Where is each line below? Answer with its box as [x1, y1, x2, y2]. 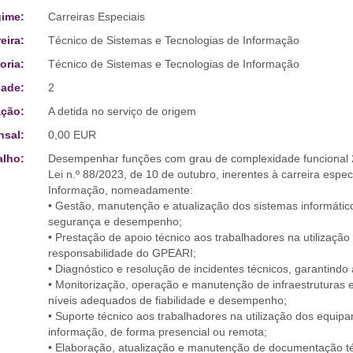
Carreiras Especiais [47, 10, 145, 23]
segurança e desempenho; [47, 215, 182, 228]
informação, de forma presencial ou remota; [47, 325, 267, 338]
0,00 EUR [47, 128, 96, 141]
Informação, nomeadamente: [47, 184, 193, 196]
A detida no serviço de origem [47, 105, 196, 117]
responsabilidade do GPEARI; [47, 247, 196, 259]
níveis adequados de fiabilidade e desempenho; [47, 294, 287, 307]
